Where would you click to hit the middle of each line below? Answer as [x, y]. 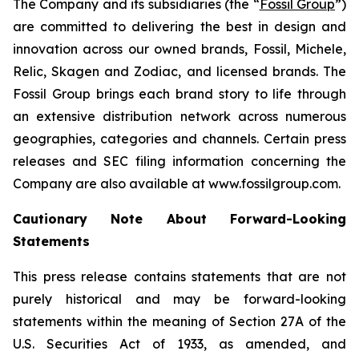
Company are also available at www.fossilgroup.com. [177, 184]
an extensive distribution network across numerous [179, 116]
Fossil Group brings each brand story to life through [179, 94]
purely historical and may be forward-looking [179, 299]
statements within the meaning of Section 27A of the [179, 321]
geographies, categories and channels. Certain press [179, 139]
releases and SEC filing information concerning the [179, 161]
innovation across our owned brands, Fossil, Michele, [179, 49]
